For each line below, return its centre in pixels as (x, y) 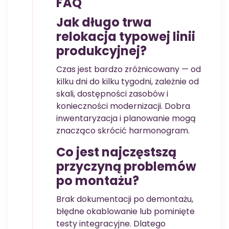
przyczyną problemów (126, 167)
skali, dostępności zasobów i (112, 94)
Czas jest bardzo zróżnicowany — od (129, 70)
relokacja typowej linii (126, 37)
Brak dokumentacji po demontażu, (125, 199)
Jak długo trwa (104, 22)
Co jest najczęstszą (116, 152)
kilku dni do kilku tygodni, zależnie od (128, 82)
